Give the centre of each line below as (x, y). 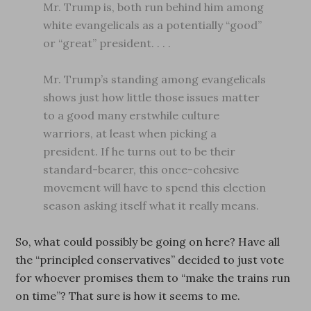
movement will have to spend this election (155, 187)
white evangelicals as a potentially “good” (153, 25)
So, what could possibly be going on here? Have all (148, 242)
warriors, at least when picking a (130, 133)
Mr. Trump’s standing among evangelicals (155, 79)
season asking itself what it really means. (151, 205)
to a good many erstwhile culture (132, 115)
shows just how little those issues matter (152, 97)
